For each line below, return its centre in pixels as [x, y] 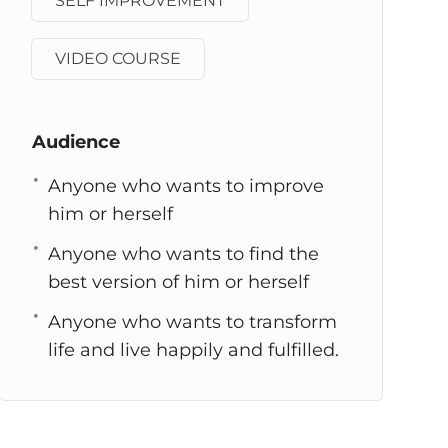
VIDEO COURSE [117, 58]
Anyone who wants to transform [192, 322]
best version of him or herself [178, 282]
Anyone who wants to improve [185, 186]
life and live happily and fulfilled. [193, 350]
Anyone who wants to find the [183, 254]
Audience [75, 142]
